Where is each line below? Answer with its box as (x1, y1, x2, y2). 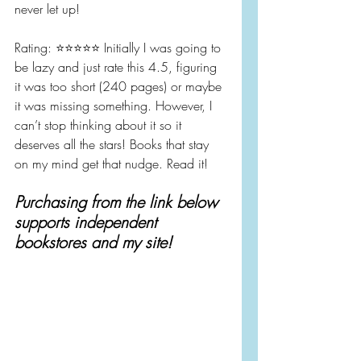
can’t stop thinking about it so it (15, 116, 185, 135)
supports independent (15, 211, 161, 234)
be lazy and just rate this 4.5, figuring (15, 58, 221, 77)
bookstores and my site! (15, 231, 172, 254)
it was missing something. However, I (15, 97, 216, 115)
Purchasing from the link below (15, 191, 222, 214)
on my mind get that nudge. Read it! (15, 155, 208, 173)
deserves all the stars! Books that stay (15, 135, 213, 154)
